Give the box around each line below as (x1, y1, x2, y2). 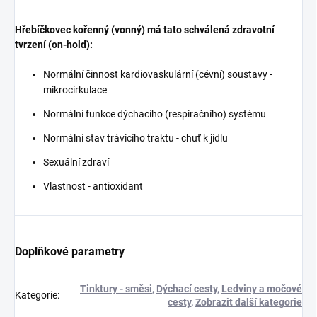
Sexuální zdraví (43, 156, 109, 168)
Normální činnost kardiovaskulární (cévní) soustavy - (43, 68, 272, 80)
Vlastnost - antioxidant (43, 180, 143, 192)
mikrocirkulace (43, 83, 107, 96)
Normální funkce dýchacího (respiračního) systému (43, 108, 266, 120)
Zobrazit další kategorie (195, 296, 302, 308)
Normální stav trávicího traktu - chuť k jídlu (43, 132, 228, 144)
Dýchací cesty (156, 282, 217, 294)
